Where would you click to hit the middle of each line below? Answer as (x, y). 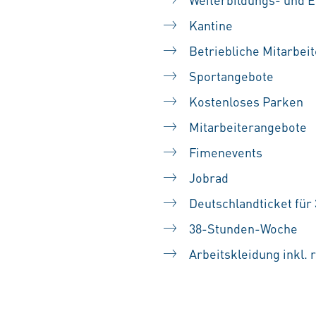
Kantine (211, 25)
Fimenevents (226, 152)
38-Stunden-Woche (243, 228)
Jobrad (209, 177)
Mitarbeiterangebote (248, 127)
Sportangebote (231, 76)
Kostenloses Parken (246, 101)
